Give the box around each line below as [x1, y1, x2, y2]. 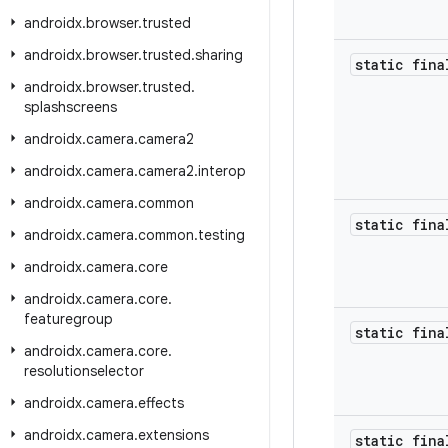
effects [138, 394, 184, 412]
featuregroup [24, 310, 113, 328]
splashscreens [24, 98, 117, 116]
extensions [138, 426, 209, 444]
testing [198, 226, 245, 244]
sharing [195, 46, 243, 64]
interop [198, 162, 246, 180]
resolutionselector [24, 362, 144, 380]
